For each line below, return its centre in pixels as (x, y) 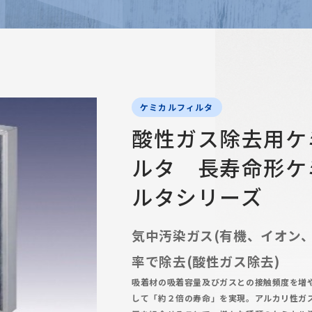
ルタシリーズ (197, 196)
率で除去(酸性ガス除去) (206, 261)
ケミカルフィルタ (177, 107)
